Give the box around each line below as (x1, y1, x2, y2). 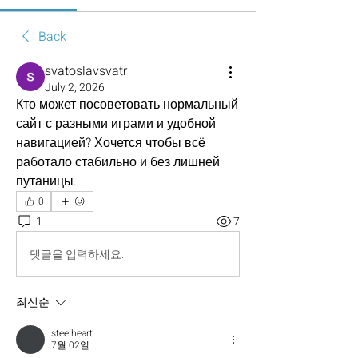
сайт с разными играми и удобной (16, 114, 216, 133)
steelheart (51, 326, 93, 340)
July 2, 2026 (45, 79, 105, 96)
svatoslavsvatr (45, 62, 127, 81)
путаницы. (16, 172, 77, 191)
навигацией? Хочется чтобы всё (16, 133, 205, 153)
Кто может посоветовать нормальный (16, 95, 238, 114)
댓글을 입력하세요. (30, 245, 124, 263)
